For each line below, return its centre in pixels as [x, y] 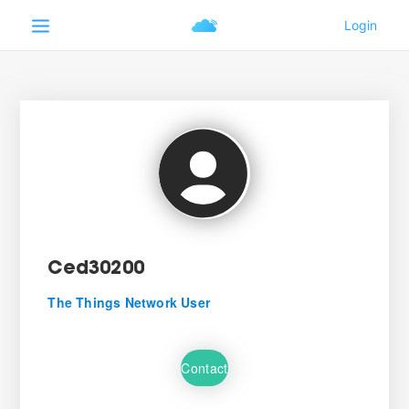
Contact [204, 367]
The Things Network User [129, 302]
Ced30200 [96, 269]
